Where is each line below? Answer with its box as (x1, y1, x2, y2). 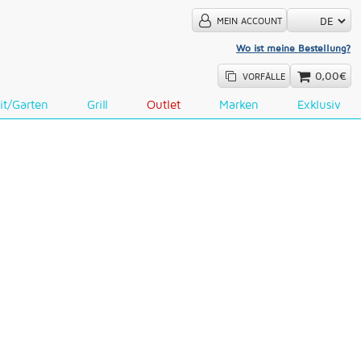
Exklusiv (297, 98, 341, 111)
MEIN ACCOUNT (216, 16, 282, 26)
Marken (219, 98, 259, 111)
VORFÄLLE (242, 72, 285, 81)
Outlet (147, 98, 180, 111)
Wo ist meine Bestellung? (235, 42, 351, 54)
